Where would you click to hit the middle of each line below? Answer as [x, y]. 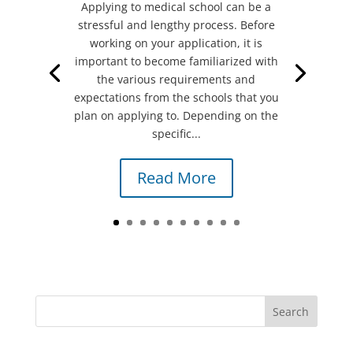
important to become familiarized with [176, 61]
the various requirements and [176, 79]
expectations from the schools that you [176, 97]
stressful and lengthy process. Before [176, 24]
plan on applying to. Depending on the [176, 115]
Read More [176, 177]
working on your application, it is [176, 43]
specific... [176, 133]
